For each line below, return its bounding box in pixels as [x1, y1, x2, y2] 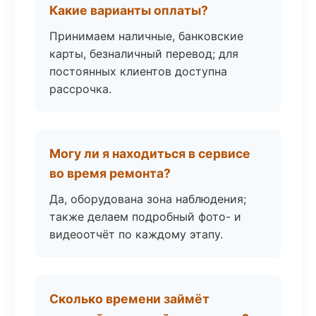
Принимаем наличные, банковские [49, 29, 243, 43]
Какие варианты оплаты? [49, 3, 208, 18]
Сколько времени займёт [49, 291, 209, 306]
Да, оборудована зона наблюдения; [49, 192, 246, 206]
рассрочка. [49, 82, 111, 96]
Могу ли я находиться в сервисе [49, 146, 250, 161]
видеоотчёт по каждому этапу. [49, 227, 223, 241]
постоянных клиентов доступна [49, 64, 227, 78]
